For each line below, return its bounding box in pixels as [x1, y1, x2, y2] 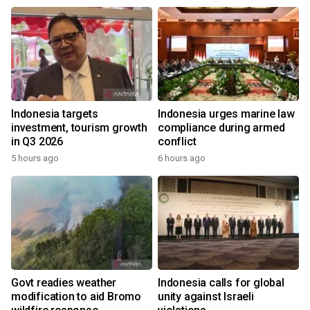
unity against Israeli [158, 290, 254, 303]
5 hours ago [11, 153, 59, 163]
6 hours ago [158, 153, 206, 163]
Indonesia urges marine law [158, 107, 295, 120]
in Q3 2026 [11, 135, 63, 148]
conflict [158, 135, 197, 148]
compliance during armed [158, 121, 285, 134]
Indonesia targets [11, 107, 98, 120]
